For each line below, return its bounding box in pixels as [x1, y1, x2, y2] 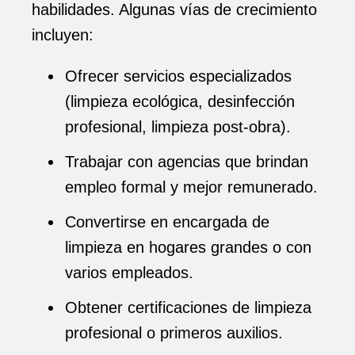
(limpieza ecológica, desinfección [65, 93, 295, 110]
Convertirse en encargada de [65, 213, 269, 231]
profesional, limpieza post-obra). [65, 118, 291, 136]
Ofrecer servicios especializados [65, 67, 292, 85]
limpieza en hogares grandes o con [65, 239, 311, 256]
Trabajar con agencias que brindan [65, 153, 308, 170]
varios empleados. [65, 264, 193, 281]
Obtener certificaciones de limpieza [65, 299, 311, 316]
